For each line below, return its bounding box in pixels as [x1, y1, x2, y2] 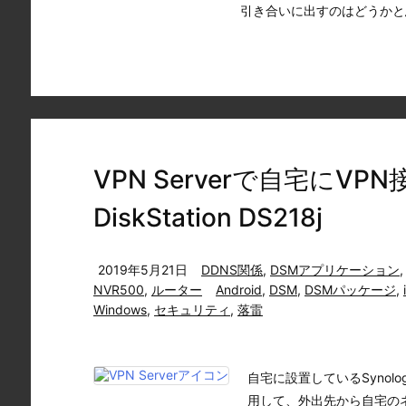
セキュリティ [154, 302, 230, 317]
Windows [93, 302, 147, 317]
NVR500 [93, 282, 144, 297]
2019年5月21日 [98, 262, 188, 277]
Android [216, 282, 262, 297]
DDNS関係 [201, 262, 263, 277]
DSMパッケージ [304, 282, 396, 297]
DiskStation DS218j [93, 202, 323, 233]
